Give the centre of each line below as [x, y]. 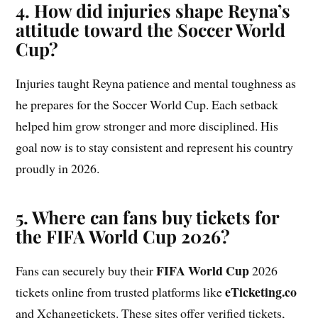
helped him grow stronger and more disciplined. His [147, 126]
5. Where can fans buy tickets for [148, 217]
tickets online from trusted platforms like [121, 292]
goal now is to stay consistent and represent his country [155, 147]
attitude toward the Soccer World [151, 30]
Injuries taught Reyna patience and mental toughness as [156, 83]
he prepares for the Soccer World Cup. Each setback [147, 105]
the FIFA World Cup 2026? [123, 236]
